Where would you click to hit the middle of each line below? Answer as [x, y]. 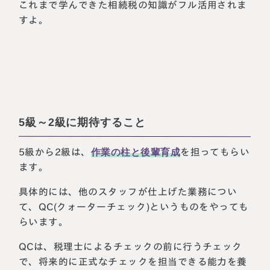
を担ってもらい [215, 152]
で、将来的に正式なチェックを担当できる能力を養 [133, 261]
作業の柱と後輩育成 [136, 152]
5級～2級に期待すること [83, 122]
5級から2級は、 [55, 152]
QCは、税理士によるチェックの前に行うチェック [131, 246]
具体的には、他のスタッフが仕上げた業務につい [128, 191]
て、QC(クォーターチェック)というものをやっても [134, 207]
